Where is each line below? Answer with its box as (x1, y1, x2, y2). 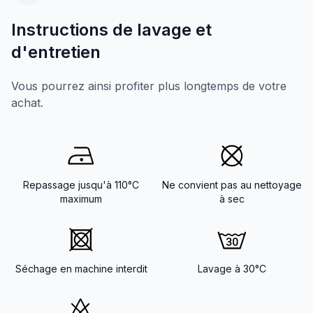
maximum (60, 192, 102, 205)
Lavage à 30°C (198, 262, 266, 275)
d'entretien (11, 41, 101, 62)
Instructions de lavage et (11, 19, 212, 40)
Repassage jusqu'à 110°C (23, 178, 139, 191)
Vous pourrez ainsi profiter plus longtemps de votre (11, 78, 286, 93)
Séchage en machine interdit (15, 262, 147, 275)
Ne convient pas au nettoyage (162, 178, 302, 191)
